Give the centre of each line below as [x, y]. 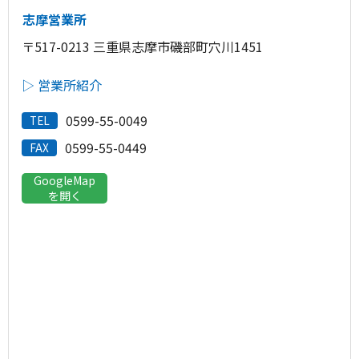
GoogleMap [65, 180]
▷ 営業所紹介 [62, 85]
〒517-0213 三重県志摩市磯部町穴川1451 [142, 46]
